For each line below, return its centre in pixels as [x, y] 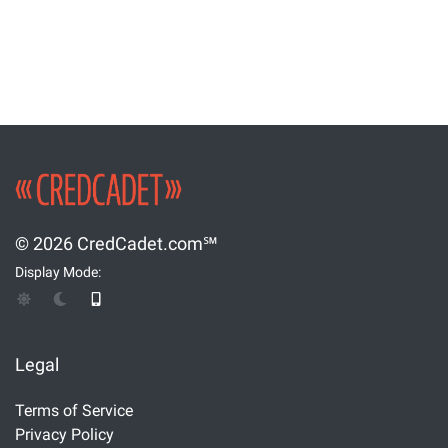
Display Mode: [58, 273]
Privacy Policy [64, 435]
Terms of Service [74, 411]
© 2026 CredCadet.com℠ [116, 244]
